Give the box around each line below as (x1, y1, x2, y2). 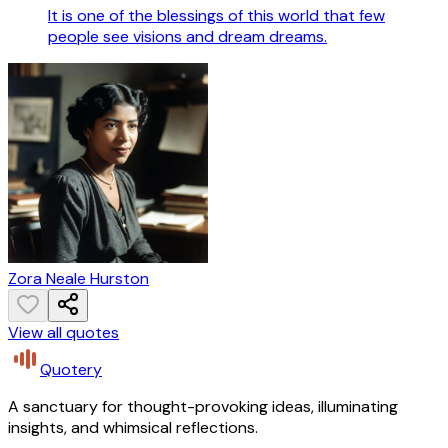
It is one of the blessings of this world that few (48, 5, 385, 27)
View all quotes (8, 322, 119, 344)
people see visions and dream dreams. (48, 26, 327, 48)
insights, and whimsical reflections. (8, 417, 258, 439)
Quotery (40, 359, 102, 381)
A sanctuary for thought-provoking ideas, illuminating (8, 396, 398, 418)
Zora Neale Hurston (8, 268, 149, 290)
